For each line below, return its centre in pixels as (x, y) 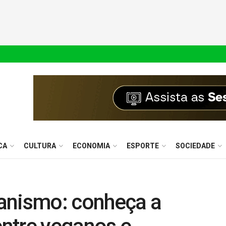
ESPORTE (143, 146)
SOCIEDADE (195, 146)
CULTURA (40, 146)
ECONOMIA (91, 146)
